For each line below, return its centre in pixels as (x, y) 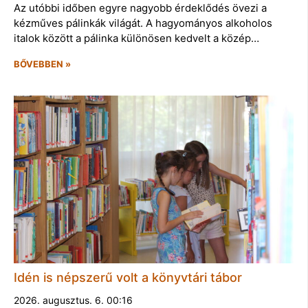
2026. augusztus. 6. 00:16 (73, 300)
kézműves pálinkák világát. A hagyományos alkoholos (143, 23)
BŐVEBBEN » (42, 64)
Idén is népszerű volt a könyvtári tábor (128, 277)
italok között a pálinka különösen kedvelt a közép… (136, 38)
